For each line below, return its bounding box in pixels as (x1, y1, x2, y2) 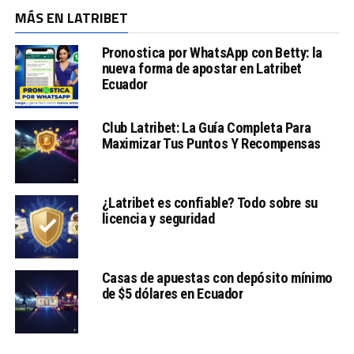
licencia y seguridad (101, 210, 215, 228)
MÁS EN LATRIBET (14, 7, 128, 29)
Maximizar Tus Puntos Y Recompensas (101, 135, 322, 153)
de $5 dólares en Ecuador (101, 285, 243, 303)
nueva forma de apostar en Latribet (101, 60, 303, 77)
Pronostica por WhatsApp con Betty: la (101, 44, 322, 62)
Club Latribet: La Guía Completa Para (101, 119, 311, 137)
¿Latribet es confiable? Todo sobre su (101, 194, 318, 212)
